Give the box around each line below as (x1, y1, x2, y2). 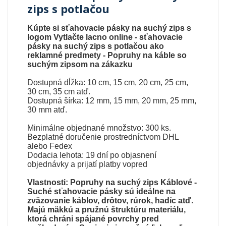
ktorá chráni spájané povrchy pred (27, 214, 159, 223)
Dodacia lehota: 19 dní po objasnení (27, 150, 157, 159)
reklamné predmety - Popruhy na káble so (27, 50, 187, 60)
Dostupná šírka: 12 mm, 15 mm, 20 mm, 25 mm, (27, 96, 197, 105)
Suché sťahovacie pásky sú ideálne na (27, 187, 176, 196)
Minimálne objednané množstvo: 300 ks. (27, 123, 172, 132)
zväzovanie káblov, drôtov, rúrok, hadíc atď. (27, 196, 194, 205)
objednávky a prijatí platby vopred (27, 159, 148, 168)
